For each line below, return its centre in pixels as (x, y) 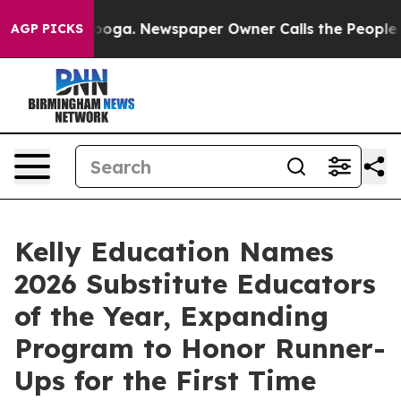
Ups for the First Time (165, 380)
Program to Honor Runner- (200, 348)
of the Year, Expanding (171, 316)
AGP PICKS (47, 29)
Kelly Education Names (174, 252)
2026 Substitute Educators (195, 284)
